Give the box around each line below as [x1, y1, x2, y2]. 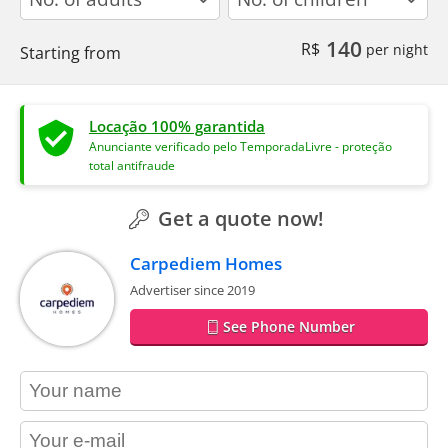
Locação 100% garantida [89, 115, 265, 136]
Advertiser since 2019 [130, 280, 255, 299]
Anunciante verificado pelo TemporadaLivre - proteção [89, 138, 392, 154]
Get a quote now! [152, 204, 324, 232]
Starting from [20, 41, 121, 64]
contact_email [19, 419, 119, 440]
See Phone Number [222, 316, 355, 336]
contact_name [19, 369, 121, 390]
